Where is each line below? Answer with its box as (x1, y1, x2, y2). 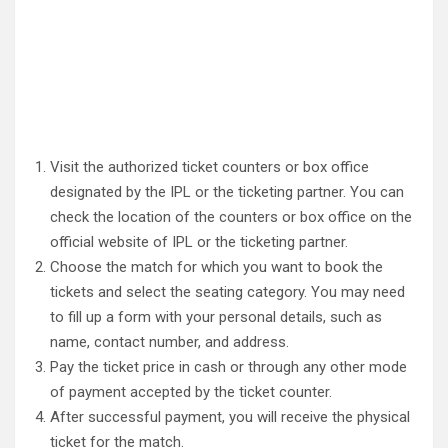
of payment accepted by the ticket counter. (50, 383, 332, 401)
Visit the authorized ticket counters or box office (50, 158, 369, 176)
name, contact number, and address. (50, 333, 289, 351)
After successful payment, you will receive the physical (50, 408, 410, 426)
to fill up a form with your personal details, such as (50, 308, 382, 326)
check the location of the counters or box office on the (50, 208, 412, 226)
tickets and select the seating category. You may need (50, 283, 405, 301)
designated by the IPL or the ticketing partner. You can (50, 183, 404, 201)
